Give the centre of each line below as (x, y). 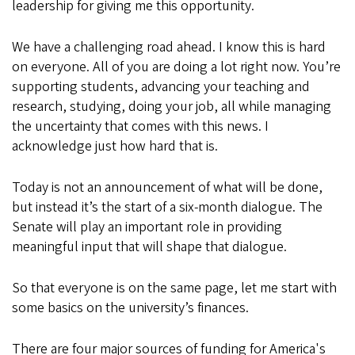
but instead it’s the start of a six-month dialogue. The (167, 207)
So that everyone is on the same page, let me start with (174, 288)
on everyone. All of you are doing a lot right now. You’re (176, 67)
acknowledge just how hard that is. (115, 146)
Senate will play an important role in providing (147, 227)
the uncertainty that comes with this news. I (140, 126)
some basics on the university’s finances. (132, 308)
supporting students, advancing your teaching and (161, 87)
